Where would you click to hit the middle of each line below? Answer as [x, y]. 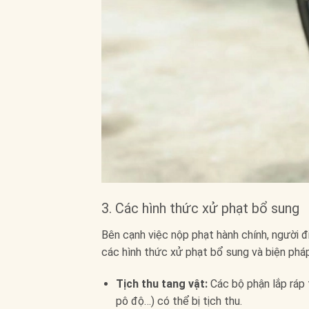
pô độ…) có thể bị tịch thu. [179, 301]
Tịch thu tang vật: [161, 283]
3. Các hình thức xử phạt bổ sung [200, 209]
